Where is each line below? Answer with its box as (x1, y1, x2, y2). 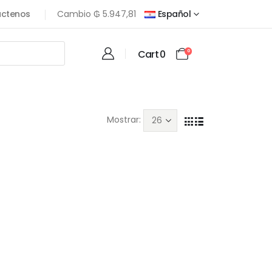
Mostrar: (107, 114, 141, 126)
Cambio (56, 8, 93, 20)
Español (157, 8, 191, 20)
